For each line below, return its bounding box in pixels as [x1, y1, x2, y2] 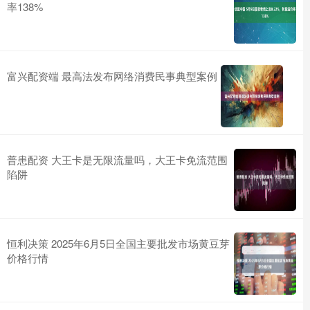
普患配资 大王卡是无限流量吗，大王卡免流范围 [7, 152, 228, 167]
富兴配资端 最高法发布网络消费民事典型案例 [7, 69, 217, 83]
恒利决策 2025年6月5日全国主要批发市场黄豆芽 [7, 236, 230, 250]
